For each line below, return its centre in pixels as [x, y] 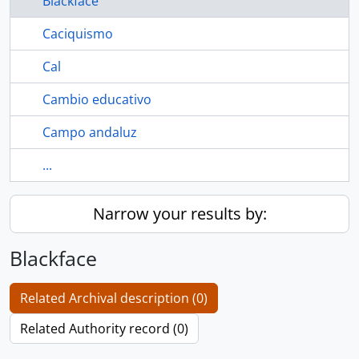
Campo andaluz [90, 132]
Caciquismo [78, 34]
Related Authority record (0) [104, 329]
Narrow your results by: [179, 214]
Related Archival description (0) [114, 298]
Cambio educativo [97, 99]
